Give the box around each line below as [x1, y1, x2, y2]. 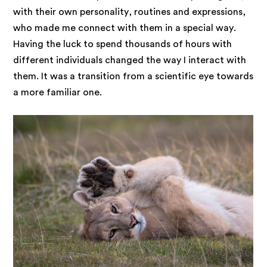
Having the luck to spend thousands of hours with [13, 39, 232, 49]
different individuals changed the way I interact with [13, 55, 247, 65]
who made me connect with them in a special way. [13, 23, 237, 33]
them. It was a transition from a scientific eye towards [13, 71, 254, 81]
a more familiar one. [13, 87, 105, 97]
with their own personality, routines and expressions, [13, 7, 246, 17]
